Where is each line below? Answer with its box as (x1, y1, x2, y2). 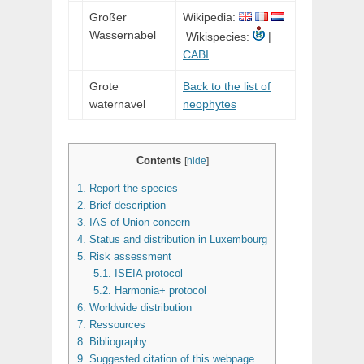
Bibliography (86, 336, 147, 349)
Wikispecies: (183, 30, 253, 43)
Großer (89, 11, 127, 24)
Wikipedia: (183, 11, 239, 24)
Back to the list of (183, 80, 271, 93)
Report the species (86, 182, 178, 195)
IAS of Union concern (86, 216, 190, 229)
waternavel (89, 97, 145, 110)
